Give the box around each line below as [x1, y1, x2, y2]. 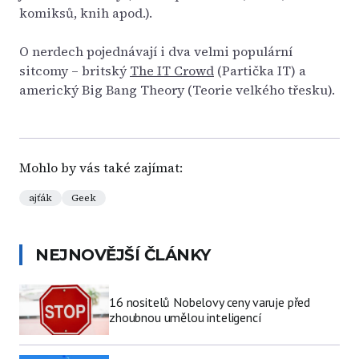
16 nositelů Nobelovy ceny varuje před [109, 293, 311, 310]
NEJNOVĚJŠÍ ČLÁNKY [35, 245, 211, 264]
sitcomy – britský [19, 62, 130, 79]
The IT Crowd [130, 62, 214, 79]
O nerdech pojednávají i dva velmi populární [19, 42, 292, 60]
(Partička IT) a [214, 62, 306, 79]
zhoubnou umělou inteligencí [109, 309, 262, 325]
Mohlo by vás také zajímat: [19, 159, 183, 176]
